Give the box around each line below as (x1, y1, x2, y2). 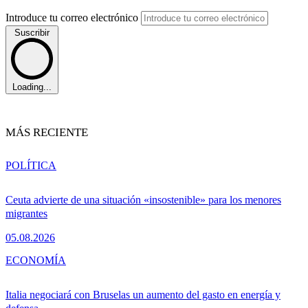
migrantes (5, 208, 47, 220)
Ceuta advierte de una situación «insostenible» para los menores (5, 194, 281, 206)
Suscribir (14, 27, 49, 38)
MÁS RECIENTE (5, 126, 88, 140)
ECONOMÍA (5, 254, 66, 267)
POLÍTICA (5, 159, 56, 172)
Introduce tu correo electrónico (5, 11, 141, 23)
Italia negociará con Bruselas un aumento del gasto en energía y (5, 289, 280, 301)
